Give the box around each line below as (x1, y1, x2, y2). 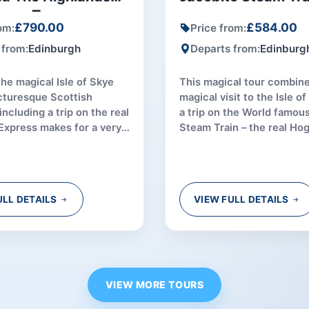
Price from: (190, 21, 246, 34)
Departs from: (190, 42, 260, 55)
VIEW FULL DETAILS (194, 194, 291, 205)
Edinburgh (28, 42, 81, 55)
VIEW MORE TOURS (105, 279, 204, 290)
